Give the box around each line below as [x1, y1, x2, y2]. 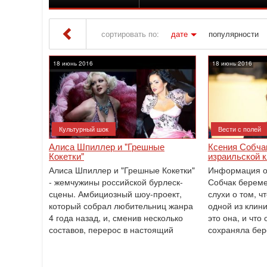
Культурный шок [59, 124, 108, 133]
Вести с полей [218, 124, 261, 133]
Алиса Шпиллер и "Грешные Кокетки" [49, 164, 195, 176]
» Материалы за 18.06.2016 [126, 58, 228, 69]
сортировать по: [101, 29, 160, 39]
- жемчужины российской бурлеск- [49, 176, 183, 188]
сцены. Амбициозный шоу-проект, [49, 188, 182, 200]
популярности [209, 29, 259, 39]
